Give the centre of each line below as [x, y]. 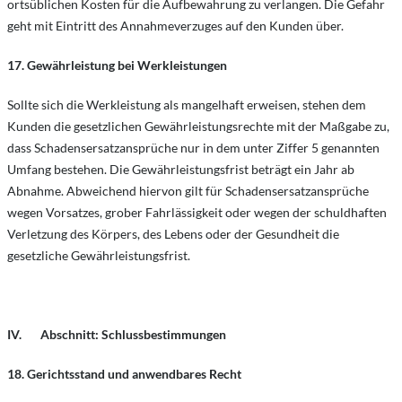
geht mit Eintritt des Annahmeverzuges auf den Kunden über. [175, 26]
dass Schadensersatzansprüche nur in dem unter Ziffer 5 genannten [193, 148]
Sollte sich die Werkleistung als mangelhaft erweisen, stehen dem [187, 105]
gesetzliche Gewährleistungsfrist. [99, 255]
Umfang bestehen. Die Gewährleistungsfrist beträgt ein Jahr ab [181, 169]
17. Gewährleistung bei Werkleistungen [117, 65]
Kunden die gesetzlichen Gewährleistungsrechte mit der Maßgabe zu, [198, 126]
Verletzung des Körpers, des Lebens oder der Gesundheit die [173, 234]
